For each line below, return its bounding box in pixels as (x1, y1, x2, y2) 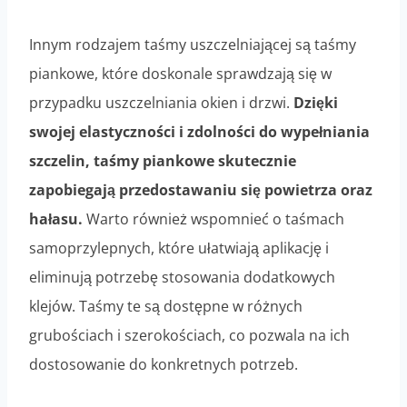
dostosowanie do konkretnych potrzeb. (29, 354, 298, 375)
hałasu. (29, 209, 83, 230)
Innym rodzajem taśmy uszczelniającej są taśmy (29, 35, 356, 55)
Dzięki (290, 93, 338, 114)
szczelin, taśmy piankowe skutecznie (29, 151, 296, 172)
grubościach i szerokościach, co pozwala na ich (29, 325, 350, 346)
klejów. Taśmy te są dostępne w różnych (29, 296, 303, 317)
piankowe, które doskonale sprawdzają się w (29, 64, 332, 84)
